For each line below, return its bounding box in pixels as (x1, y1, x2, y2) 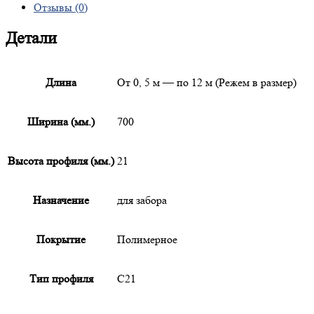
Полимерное (117, 233, 177, 247)
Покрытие (36, 233, 86, 247)
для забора (117, 193, 167, 207)
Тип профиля (29, 272, 93, 286)
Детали (6, 29, 57, 48)
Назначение (33, 193, 89, 207)
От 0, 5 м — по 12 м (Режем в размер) (117, 76, 296, 90)
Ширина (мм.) (27, 115, 95, 129)
